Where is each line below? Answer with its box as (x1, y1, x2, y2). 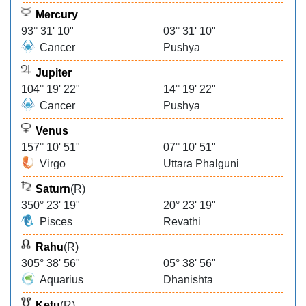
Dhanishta (163, 274, 213, 286)
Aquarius (40, 274, 83, 286)
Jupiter (36, 67, 72, 79)
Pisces (40, 216, 72, 227)
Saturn (36, 183, 70, 195)
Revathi (163, 216, 201, 227)
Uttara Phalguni (163, 158, 239, 169)
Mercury (36, 9, 78, 20)
